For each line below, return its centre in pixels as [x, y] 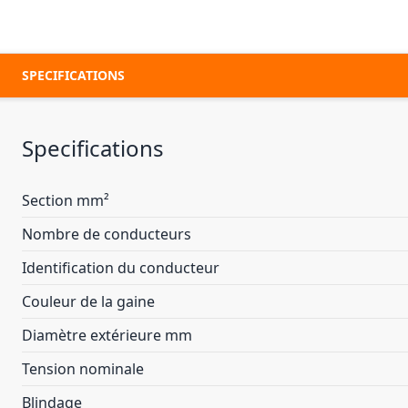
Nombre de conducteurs [107, 234]
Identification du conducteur [121, 268]
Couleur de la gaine [88, 301]
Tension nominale [83, 369]
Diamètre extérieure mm [107, 335]
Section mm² [66, 200]
